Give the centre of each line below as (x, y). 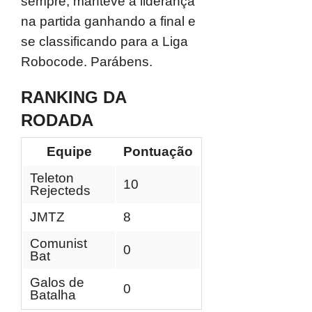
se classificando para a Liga (104, 41)
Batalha (53, 295)
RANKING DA (73, 97)
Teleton (52, 178)
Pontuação (158, 151)
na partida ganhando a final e (108, 21)
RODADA (57, 120)
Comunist (58, 243)
